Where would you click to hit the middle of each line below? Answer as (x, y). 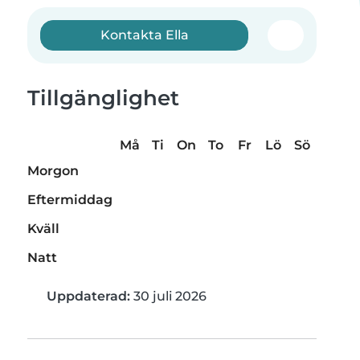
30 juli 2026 (168, 297)
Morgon (53, 171)
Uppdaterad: (88, 297)
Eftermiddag (70, 200)
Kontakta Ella (144, 35)
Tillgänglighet (103, 98)
